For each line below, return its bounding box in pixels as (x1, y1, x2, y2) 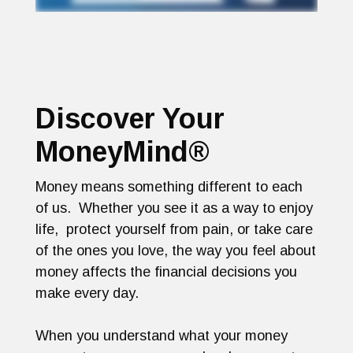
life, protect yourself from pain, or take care (35, 221, 313, 238)
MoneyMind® (35, 136, 210, 169)
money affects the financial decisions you (35, 264, 297, 281)
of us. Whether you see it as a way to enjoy (35, 200, 313, 217)
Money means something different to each (35, 179, 303, 195)
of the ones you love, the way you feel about (35, 243, 316, 259)
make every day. (35, 285, 139, 302)
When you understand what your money (35, 328, 288, 344)
